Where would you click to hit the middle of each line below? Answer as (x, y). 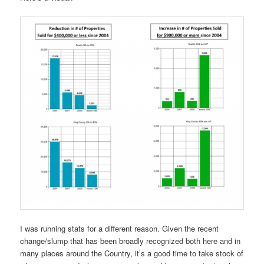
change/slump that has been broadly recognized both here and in (131, 241)
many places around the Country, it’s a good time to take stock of (132, 253)
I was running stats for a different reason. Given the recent (120, 229)
